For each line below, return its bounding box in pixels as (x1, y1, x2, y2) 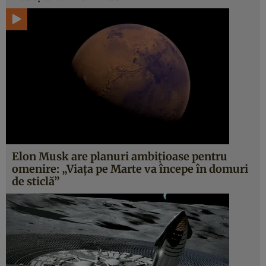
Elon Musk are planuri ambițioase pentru (12, 150, 227, 163)
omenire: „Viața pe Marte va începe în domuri (12, 162, 248, 176)
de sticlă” (12, 175, 60, 188)
